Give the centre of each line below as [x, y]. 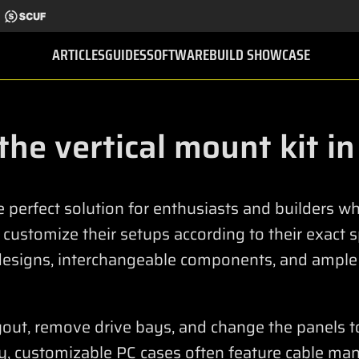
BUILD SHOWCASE [260, 54]
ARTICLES [79, 54]
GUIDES [126, 54]
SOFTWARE [178, 54]
